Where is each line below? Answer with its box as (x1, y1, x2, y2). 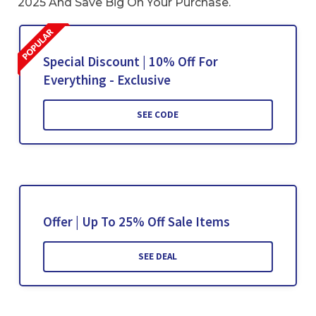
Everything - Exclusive (42, 71, 171, 89)
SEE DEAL (138, 250, 178, 263)
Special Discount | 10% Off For (42, 53, 218, 71)
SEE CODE (137, 109, 179, 121)
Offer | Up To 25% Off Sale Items (42, 213, 230, 231)
